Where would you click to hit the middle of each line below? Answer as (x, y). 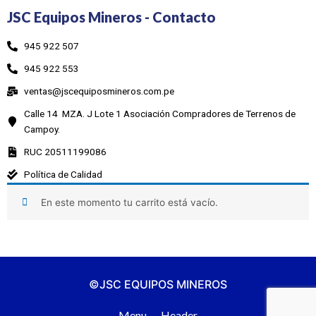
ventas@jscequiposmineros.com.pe (99, 91)
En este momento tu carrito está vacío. (129, 202)
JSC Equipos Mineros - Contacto (111, 17)
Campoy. (43, 129)
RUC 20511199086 (65, 152)
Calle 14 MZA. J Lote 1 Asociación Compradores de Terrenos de (159, 114)
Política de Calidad (63, 175)
